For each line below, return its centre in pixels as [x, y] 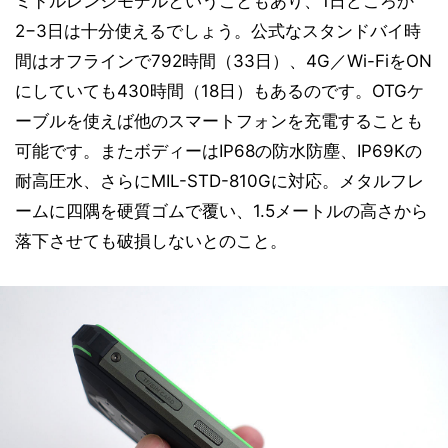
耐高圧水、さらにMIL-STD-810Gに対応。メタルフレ [219, 181]
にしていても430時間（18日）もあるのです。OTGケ [219, 91]
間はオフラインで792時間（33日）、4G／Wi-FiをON [223, 61]
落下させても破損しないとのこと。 [151, 241]
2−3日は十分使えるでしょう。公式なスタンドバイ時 [218, 31]
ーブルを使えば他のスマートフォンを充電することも [219, 121]
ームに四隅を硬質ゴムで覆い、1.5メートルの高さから [221, 211]
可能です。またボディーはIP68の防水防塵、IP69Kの [218, 151]
